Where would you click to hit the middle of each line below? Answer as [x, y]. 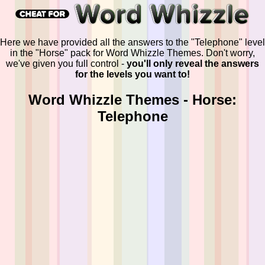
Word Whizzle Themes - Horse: [132, 99]
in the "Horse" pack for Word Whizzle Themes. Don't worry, [132, 53]
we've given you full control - [66, 63]
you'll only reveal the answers [193, 63]
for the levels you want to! [132, 74]
